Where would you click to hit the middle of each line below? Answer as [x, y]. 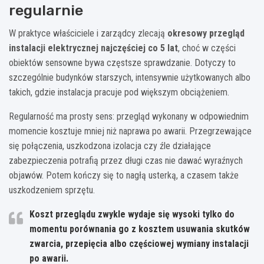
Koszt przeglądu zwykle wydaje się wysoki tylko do [132, 214]
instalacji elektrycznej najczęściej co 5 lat [93, 48]
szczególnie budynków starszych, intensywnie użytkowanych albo [130, 77]
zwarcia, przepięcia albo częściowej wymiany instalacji [139, 243]
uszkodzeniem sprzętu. [52, 190]
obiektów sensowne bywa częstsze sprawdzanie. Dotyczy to [122, 62]
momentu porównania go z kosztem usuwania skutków [140, 229]
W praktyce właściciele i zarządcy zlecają [88, 33]
